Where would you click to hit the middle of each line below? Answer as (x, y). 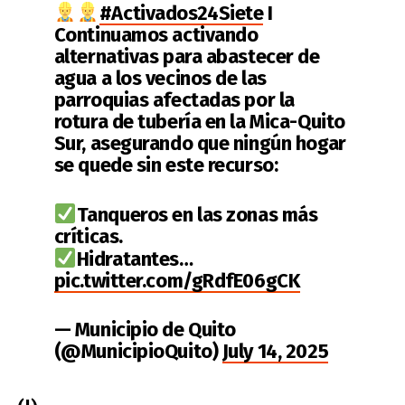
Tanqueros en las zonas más (197, 215)
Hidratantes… (135, 259)
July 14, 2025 (275, 351)
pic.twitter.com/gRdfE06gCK (177, 280)
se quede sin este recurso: (166, 165)
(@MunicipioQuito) (138, 351)
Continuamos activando (156, 35)
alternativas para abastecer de (187, 57)
